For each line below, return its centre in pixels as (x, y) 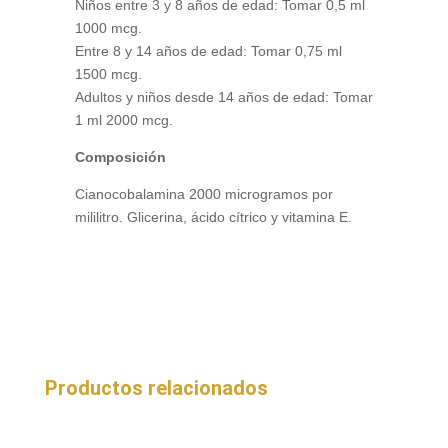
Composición (120, 157)
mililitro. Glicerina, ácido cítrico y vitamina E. (213, 217)
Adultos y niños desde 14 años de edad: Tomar (223, 97)
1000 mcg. (108, 28)
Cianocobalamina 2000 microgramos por (203, 194)
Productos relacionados (156, 388)
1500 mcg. (108, 74)
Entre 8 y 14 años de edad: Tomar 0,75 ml (208, 51)
